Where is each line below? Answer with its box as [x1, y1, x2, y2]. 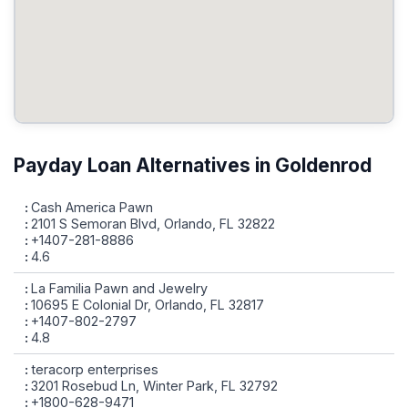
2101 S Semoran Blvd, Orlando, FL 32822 [31, 216, 275, 231]
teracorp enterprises [31, 362, 158, 377]
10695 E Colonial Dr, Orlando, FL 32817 [31, 297, 264, 312]
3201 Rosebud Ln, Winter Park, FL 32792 [31, 378, 278, 393]
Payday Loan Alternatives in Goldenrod [14, 154, 372, 177]
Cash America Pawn [31, 199, 153, 215]
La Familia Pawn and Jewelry [31, 280, 208, 296]
